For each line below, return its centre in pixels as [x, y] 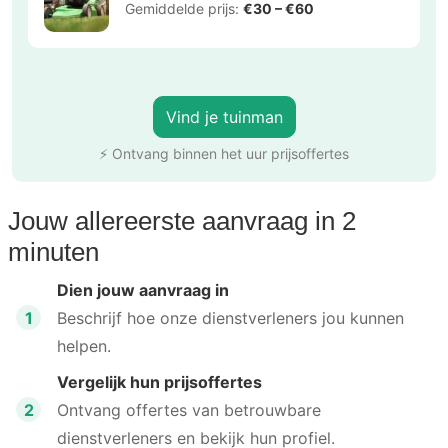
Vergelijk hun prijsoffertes [159, 381]
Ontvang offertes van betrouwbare [189, 409]
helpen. [84, 345]
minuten [53, 251]
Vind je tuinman [224, 116]
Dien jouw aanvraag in [143, 289]
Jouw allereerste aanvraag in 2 [182, 220]
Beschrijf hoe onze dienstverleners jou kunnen [230, 317]
